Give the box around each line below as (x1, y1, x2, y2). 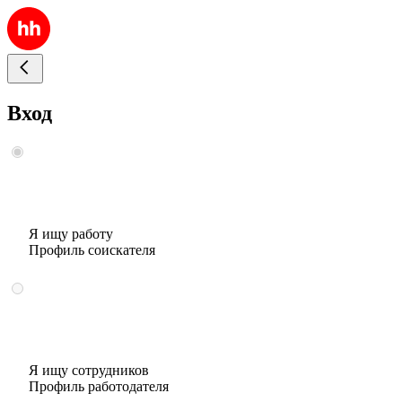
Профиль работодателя (29, 378, 169, 394)
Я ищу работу (29, 225, 113, 241)
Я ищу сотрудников (29, 362, 149, 378)
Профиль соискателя (29, 241, 155, 258)
